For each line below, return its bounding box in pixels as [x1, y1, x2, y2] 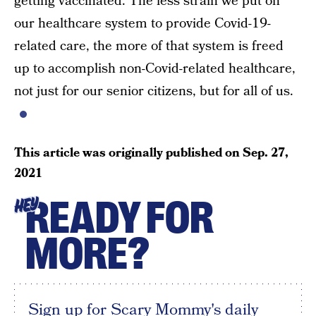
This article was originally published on [14, 144, 243, 162]
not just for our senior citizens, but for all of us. [14, 82, 293, 101]
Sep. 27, [243, 144, 288, 162]
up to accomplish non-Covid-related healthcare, [14, 59, 296, 78]
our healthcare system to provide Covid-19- [14, 14, 271, 33]
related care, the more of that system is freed [14, 37, 284, 56]
